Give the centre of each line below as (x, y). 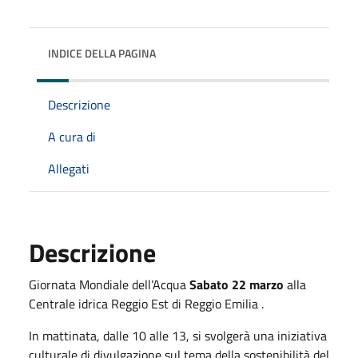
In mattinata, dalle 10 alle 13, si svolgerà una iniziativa (178, 335)
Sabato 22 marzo (237, 284)
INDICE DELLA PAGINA (102, 53)
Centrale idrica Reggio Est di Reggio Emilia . (146, 303)
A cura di (72, 136)
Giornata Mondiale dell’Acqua (109, 284)
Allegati (69, 168)
